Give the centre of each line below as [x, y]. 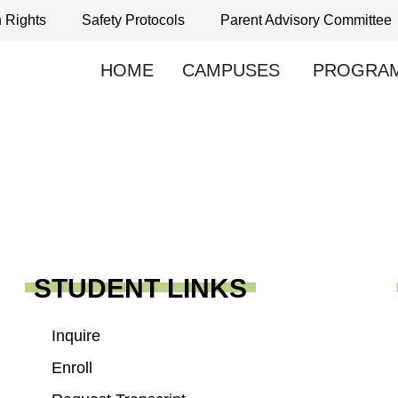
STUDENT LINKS [140, 288]
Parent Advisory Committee [306, 20]
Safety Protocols [133, 20]
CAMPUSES [231, 70]
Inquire [76, 336]
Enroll [72, 368]
